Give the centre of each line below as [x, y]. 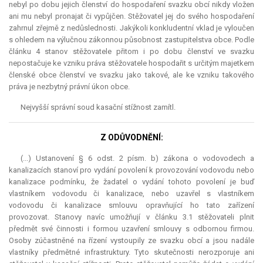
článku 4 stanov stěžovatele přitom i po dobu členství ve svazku [131, 52]
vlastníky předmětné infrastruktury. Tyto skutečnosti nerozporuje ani [131, 252]
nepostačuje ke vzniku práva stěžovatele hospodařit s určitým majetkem [131, 63]
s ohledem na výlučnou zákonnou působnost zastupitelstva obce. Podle [131, 40]
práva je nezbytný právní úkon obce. [69, 87]
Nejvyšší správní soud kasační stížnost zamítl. [98, 107]
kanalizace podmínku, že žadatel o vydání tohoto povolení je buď [131, 182]
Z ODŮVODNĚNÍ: [131, 138]
